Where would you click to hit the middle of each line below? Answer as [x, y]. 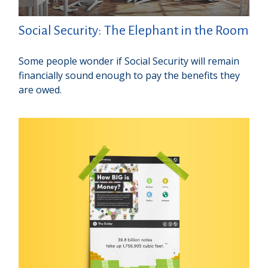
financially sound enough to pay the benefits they [130, 76]
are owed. [40, 90]
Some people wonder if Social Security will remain [129, 61]
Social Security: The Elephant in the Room [134, 31]
